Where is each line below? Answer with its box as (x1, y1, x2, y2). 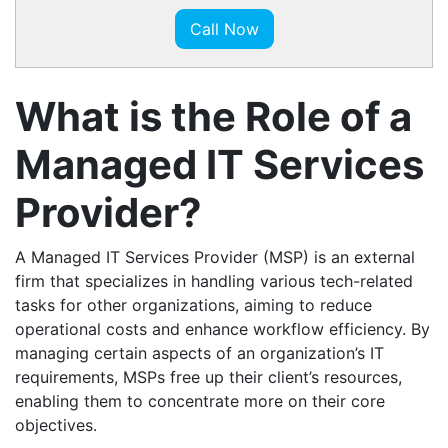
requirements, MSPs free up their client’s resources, (15, 367, 402, 387)
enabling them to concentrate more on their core (15, 391, 385, 411)
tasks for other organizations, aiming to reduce (15, 295, 372, 315)
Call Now (189, 19, 259, 39)
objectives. (15, 415, 97, 435)
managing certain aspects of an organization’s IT (15, 343, 384, 363)
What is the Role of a (15, 92, 412, 141)
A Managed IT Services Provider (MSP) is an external (15, 247, 415, 267)
